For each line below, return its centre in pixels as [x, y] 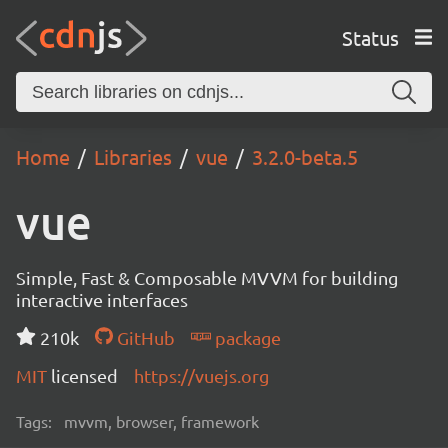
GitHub [143, 337]
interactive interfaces [102, 299]
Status [370, 37]
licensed [84, 375]
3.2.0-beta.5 [305, 156]
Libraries [133, 156]
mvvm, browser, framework [161, 421]
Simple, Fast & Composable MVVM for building [207, 277]
